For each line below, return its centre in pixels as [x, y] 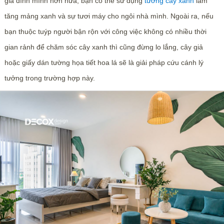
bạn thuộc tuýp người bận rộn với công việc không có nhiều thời [105, 31]
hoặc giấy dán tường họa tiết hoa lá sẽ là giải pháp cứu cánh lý [104, 62]
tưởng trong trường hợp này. [49, 78]
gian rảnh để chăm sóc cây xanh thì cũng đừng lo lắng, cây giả [103, 47]
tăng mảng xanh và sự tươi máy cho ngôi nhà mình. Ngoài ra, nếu [109, 16]
